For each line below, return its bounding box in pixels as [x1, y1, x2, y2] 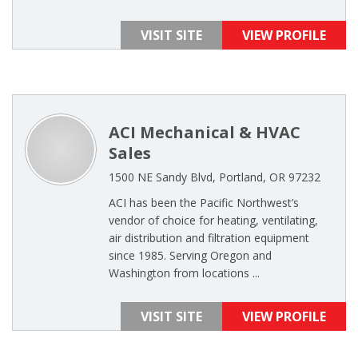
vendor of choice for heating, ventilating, [109, 213, 318, 228]
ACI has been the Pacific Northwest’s [109, 195, 299, 210]
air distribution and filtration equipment [109, 230, 309, 245]
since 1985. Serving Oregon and [109, 248, 272, 263]
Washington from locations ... [109, 265, 260, 280]
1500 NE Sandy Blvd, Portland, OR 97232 [109, 169, 320, 185]
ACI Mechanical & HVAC [109, 121, 300, 143]
